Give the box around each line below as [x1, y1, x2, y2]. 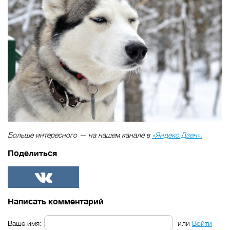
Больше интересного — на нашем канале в [8, 130, 152, 140]
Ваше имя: [8, 218, 42, 227]
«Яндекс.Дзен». [152, 130, 202, 140]
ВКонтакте [26, 186, 61, 196]
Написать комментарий [8, 196, 104, 207]
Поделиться [8, 147, 57, 158]
